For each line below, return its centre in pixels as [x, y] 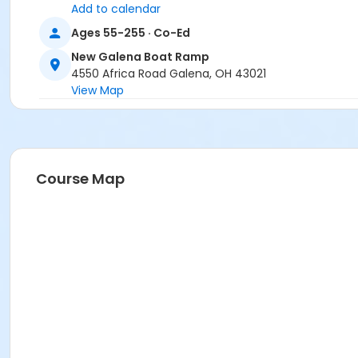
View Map [97, 91]
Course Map [80, 179]
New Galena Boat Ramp [140, 57]
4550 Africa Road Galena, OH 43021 [169, 74]
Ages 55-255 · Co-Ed [131, 32]
